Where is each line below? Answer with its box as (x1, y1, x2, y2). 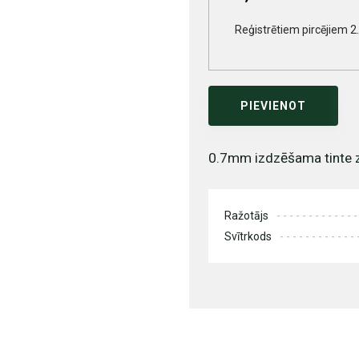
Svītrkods (224, 230, 272, 244)
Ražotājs (224, 209, 268, 223)
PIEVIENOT (240, 99, 306, 113)
